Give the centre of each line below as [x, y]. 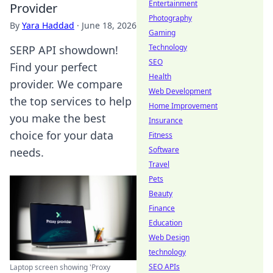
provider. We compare [66, 84]
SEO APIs [164, 267]
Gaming [162, 33]
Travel [159, 164]
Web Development [180, 91]
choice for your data [62, 135]
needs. [27, 152]
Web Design [169, 237]
